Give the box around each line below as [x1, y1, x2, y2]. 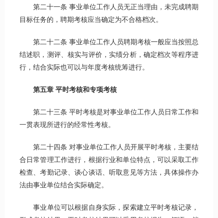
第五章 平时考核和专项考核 [33, 86, 117, 94]
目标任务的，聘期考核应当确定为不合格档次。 [19, 16, 163, 24]
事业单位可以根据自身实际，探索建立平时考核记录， [19, 204, 199, 212]
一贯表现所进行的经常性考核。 [19, 121, 115, 129]
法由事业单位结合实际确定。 [19, 182, 108, 189]
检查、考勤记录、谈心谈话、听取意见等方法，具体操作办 [19, 169, 199, 177]
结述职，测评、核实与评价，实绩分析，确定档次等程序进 [19, 51, 199, 59]
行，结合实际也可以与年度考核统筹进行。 [19, 64, 149, 72]
